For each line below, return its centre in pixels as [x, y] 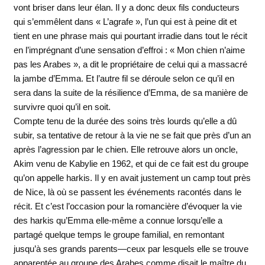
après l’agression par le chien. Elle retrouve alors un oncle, [125, 150]
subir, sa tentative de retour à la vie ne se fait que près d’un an [132, 135]
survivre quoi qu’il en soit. [62, 107]
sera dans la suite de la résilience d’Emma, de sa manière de [130, 93]
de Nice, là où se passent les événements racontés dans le [127, 192]
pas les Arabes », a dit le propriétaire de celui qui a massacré [130, 64]
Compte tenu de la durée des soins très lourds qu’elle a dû [125, 121]
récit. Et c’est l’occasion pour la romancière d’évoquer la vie [127, 206]
